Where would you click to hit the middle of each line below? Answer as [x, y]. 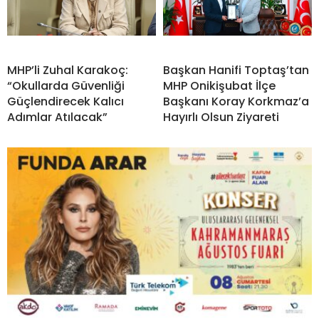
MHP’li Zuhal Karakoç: [68, 70]
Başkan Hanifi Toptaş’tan [236, 70]
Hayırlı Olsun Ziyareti [221, 117]
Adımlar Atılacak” [57, 117]
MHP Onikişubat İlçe [219, 85]
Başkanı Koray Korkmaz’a [236, 101]
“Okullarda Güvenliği [66, 85]
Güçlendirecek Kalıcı [66, 101]
